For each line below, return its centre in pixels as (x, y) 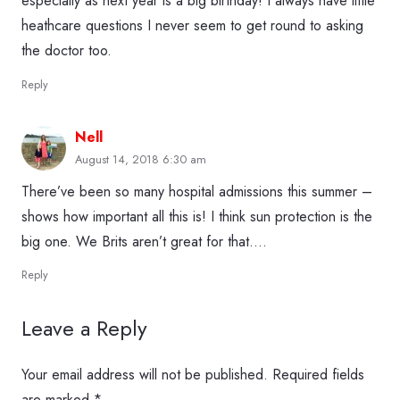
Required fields (318, 375)
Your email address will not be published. (145, 375)
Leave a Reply (87, 329)
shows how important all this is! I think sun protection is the (197, 216)
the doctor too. (67, 51)
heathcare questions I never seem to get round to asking (192, 26)
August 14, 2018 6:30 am (141, 160)
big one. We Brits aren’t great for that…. (144, 241)
